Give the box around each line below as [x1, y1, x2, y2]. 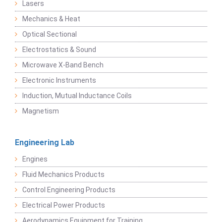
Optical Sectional [22, 30, 77, 38]
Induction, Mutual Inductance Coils [22, 92, 132, 100]
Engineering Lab [15, 138, 74, 147]
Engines [22, 155, 48, 163]
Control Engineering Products [22, 186, 115, 194]
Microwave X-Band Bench [22, 61, 104, 69]
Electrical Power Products [22, 201, 105, 209]
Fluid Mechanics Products [22, 170, 105, 178]
